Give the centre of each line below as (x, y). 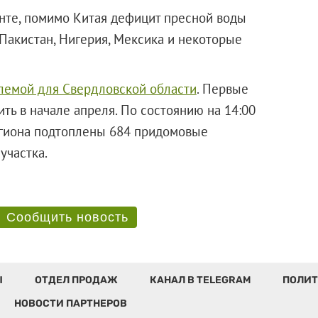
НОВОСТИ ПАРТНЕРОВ (70, 303)
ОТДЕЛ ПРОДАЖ (76, 280)
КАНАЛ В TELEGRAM (200, 280)
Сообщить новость (67, 217)
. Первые (222, 88)
